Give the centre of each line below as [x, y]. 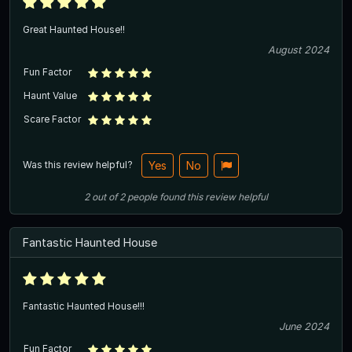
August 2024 [299, 49]
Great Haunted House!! [74, 29]
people [142, 196]
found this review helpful [214, 196]
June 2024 [304, 326]
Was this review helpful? [79, 164]
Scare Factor [52, 119]
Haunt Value [50, 95]
